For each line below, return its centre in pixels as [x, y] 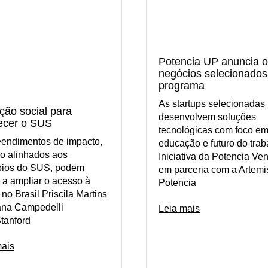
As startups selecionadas [212, 104]
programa [182, 86]
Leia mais [179, 209]
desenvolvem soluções [207, 117]
